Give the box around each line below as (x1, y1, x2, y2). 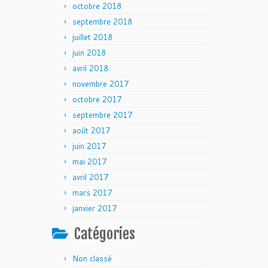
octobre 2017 (72, 94, 121, 105)
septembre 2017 (72, 109, 132, 120)
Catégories (74, 225, 135, 243)
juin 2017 (72, 141, 106, 151)
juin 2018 (72, 47, 106, 58)
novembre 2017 (72, 78, 129, 89)
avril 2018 (72, 63, 108, 74)
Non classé (72, 253, 112, 264)
